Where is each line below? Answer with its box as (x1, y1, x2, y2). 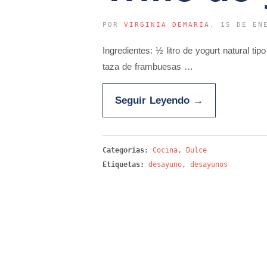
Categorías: (103, 146, 153, 154)
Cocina (153, 146, 178, 154)
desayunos (190, 160, 228, 169)
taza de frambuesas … (103, 61, 193, 72)
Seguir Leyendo (115, 95, 193, 105)
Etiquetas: (103, 160, 144, 169)
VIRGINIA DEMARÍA (124, 21, 210, 29)
